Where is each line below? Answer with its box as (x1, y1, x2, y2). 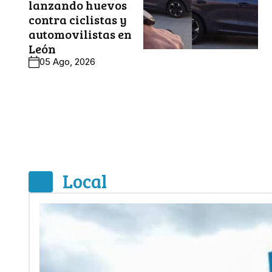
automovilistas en (29, 25, 132, 42)
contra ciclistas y (29, 11, 127, 28)
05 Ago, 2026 (39, 56, 95, 67)
